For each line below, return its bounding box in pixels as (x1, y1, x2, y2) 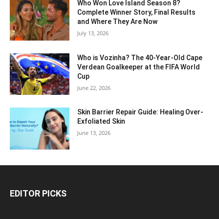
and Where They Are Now (77, 18, 158, 25)
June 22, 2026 (77, 84, 111, 91)
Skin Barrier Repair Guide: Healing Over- (77, 108, 204, 116)
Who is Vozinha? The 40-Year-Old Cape (77, 53, 203, 62)
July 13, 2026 (77, 29, 109, 37)
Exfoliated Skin (77, 117, 126, 126)
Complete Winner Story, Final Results (77, 8, 196, 16)
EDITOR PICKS (10, 188, 66, 199)
